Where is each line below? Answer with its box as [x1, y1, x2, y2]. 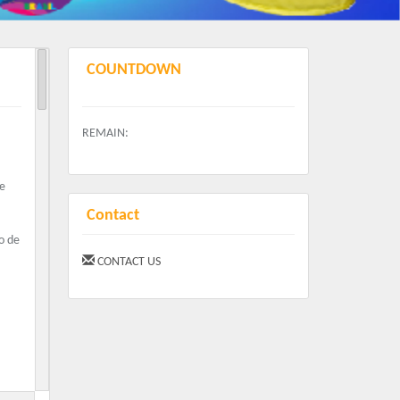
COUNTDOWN [87, 62, 181, 79]
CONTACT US [95, 255, 161, 270]
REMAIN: [82, 127, 129, 141]
